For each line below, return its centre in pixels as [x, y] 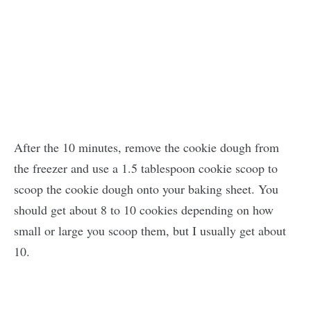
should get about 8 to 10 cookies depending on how [144, 210]
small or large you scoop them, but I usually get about [150, 231]
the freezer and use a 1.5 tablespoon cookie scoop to [146, 168]
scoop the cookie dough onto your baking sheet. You [146, 189]
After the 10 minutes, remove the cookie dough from [146, 148]
